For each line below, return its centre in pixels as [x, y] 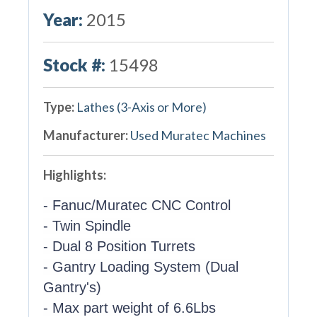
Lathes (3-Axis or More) [141, 106]
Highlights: [74, 174]
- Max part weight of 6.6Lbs [129, 307]
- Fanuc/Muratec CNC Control [137, 205]
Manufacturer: [85, 135]
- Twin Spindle [87, 225]
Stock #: [74, 64]
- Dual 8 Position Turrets [119, 246]
